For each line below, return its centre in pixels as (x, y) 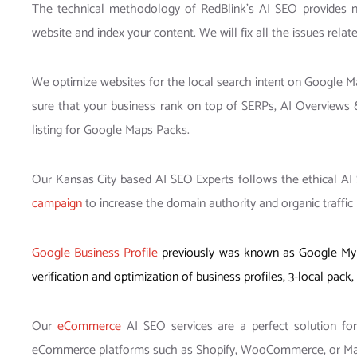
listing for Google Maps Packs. (111, 131)
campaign (57, 204)
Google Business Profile (95, 253)
